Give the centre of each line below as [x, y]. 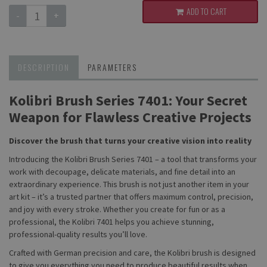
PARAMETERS [112, 67]
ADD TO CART [206, 11]
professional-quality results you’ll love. [78, 234]
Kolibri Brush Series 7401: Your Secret [128, 100]
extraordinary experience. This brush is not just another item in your [129, 184]
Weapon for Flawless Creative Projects [130, 117]
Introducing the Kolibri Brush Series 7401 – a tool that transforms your [133, 159]
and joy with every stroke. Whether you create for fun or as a [117, 209]
